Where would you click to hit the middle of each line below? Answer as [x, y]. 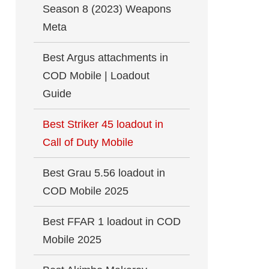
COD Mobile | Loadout [96, 76]
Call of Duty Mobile [88, 142]
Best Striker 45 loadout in [103, 124]
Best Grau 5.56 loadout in [104, 173]
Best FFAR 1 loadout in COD [112, 222]
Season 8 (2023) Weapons [107, 9]
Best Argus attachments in [105, 58]
